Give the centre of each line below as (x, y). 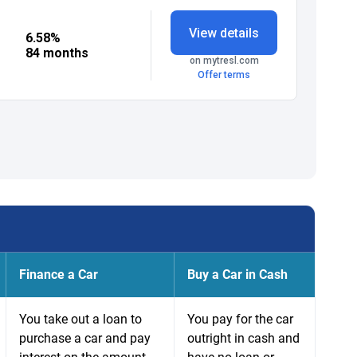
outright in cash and (243, 338)
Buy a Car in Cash (237, 275)
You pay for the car (240, 319)
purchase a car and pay (85, 338)
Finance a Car (59, 275)
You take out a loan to (80, 319)
